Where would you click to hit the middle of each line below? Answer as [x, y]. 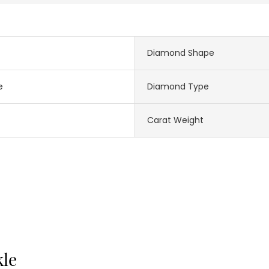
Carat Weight [175, 120]
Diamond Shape [181, 53]
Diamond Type [178, 86]
